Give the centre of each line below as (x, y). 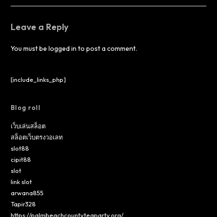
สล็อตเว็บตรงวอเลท (37, 137)
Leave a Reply (40, 27)
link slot (22, 181)
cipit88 (21, 159)
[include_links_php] (39, 79)
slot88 (20, 148)
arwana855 (27, 193)
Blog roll (26, 107)
